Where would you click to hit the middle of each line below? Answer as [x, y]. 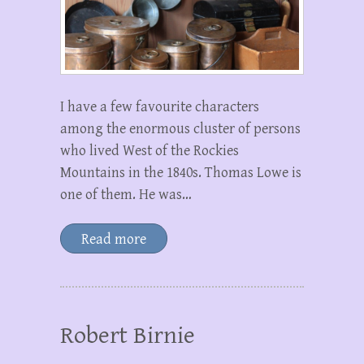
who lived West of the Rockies [149, 151]
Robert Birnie [128, 336]
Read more [114, 240]
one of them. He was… [126, 195]
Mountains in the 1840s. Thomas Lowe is [181, 173]
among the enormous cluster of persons [180, 129]
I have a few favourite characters [160, 107]
